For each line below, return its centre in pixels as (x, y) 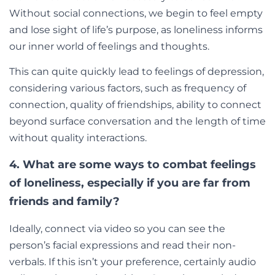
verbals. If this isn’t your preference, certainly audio (133, 261)
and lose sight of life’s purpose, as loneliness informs (136, 29)
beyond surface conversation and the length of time (137, 122)
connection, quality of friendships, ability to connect (135, 105)
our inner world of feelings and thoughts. (110, 46)
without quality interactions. (78, 138)
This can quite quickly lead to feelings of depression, (137, 72)
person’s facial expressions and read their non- (122, 245)
